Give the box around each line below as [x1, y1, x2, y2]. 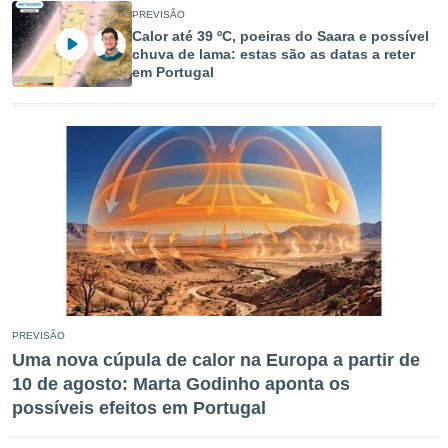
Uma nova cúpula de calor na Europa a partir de [12, 350, 420, 370]
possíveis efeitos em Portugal [12, 398, 266, 418]
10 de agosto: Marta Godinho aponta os [12, 374, 350, 394]
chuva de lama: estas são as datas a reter [132, 46, 415, 62]
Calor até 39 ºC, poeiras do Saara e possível [132, 28, 429, 44]
